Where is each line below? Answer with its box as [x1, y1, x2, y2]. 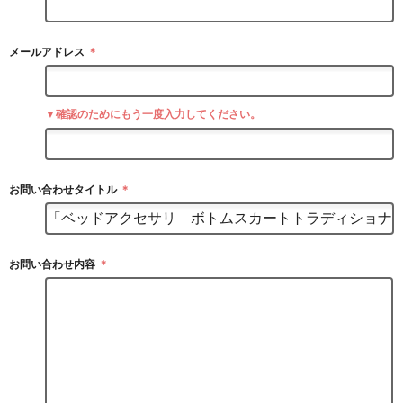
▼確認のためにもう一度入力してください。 [45, 108, 261, 121]
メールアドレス [9, 46, 85, 59]
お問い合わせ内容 [9, 258, 95, 272]
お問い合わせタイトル [9, 184, 117, 197]
